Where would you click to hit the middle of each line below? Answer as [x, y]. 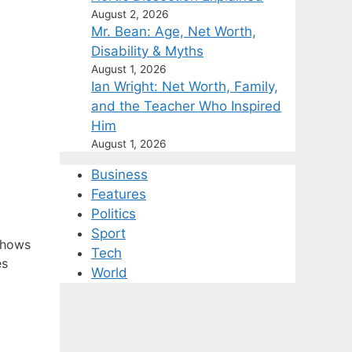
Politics [114, 214]
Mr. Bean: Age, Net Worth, [174, 31]
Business [119, 174]
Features [119, 194]
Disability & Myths [147, 51]
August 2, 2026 [130, 14]
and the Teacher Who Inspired [186, 106]
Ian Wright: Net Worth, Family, [185, 86]
